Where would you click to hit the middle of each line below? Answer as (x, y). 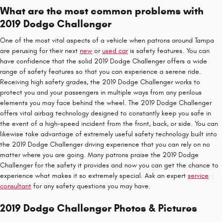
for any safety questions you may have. (91, 186)
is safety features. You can (169, 51)
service (198, 176)
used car (115, 51)
